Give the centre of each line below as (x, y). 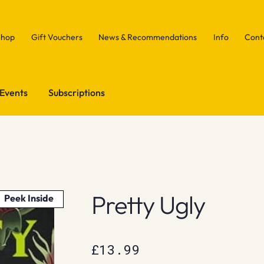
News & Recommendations (148, 37)
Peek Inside (29, 198)
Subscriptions (77, 92)
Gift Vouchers (57, 37)
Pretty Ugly (148, 204)
